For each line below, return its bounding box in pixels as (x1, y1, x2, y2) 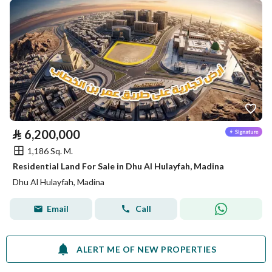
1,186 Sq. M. (27, 145, 73, 156)
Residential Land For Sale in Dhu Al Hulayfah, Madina (13, 161, 224, 171)
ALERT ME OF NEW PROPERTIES (76, 243, 216, 254)
